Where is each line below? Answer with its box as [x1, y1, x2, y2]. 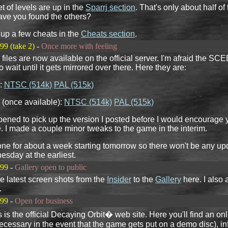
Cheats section [81, 30, 135, 38]
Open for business [15, 196, 73, 205]
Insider [107, 175, 131, 184]
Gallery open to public [15, 163, 87, 172]
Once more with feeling [41, 42, 117, 50]
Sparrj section [85, 3, 135, 12]
